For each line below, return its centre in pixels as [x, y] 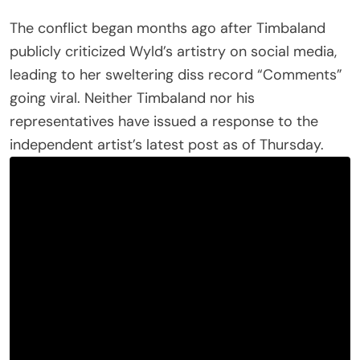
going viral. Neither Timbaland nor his [132, 98]
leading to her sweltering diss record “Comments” [176, 74]
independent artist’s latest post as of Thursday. [167, 144]
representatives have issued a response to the [164, 121]
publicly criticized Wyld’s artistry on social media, [173, 51]
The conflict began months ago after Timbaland [168, 28]
